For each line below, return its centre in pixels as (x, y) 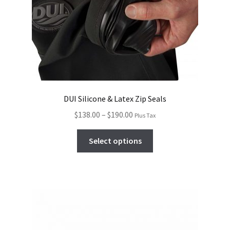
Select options (115, 140)
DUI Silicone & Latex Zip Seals (115, 99)
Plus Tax (145, 115)
